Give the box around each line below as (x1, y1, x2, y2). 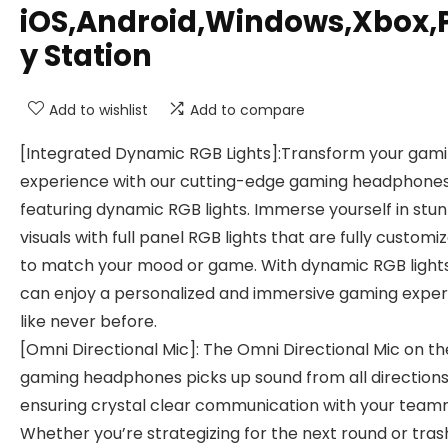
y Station (20, 36, 152, 76)
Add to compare (190, 100, 305, 120)
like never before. (20, 310, 157, 333)
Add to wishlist (49, 100, 148, 120)
